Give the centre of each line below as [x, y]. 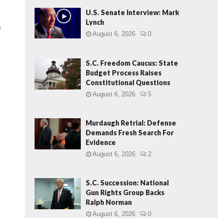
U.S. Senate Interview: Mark [132, 12]
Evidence [101, 143]
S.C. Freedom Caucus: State [132, 63]
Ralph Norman [109, 202]
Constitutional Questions [128, 83]
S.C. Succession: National [127, 183]
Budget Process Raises [124, 73]
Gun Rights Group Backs [125, 193]
